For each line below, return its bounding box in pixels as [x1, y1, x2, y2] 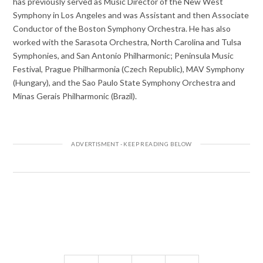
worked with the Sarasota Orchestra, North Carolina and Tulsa [13, 36, 242, 47]
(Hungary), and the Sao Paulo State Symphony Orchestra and [13, 77, 236, 87]
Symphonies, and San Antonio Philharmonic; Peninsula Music [13, 50, 234, 60]
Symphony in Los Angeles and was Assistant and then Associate [13, 9, 249, 20]
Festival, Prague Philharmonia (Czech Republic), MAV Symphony [13, 63, 245, 74]
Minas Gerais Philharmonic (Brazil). [13, 90, 137, 101]
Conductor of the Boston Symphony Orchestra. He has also [13, 23, 231, 33]
